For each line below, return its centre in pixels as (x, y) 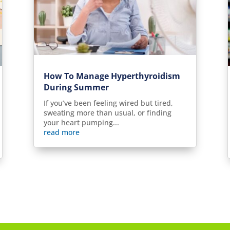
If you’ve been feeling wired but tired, (108, 103)
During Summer (76, 88)
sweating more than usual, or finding (107, 113)
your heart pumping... (81, 123)
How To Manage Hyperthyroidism (112, 76)
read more (61, 132)
